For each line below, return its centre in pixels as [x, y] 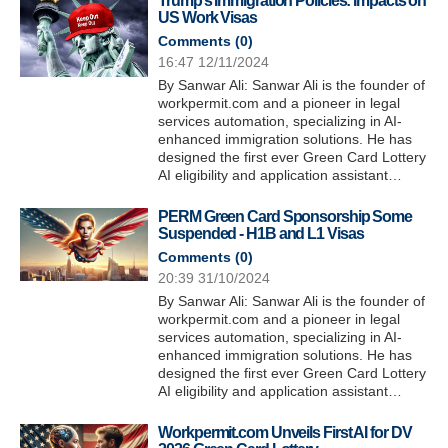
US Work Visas [207, 17]
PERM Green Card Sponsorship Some [285, 216]
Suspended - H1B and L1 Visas [261, 233]
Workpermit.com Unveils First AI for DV [285, 432]
